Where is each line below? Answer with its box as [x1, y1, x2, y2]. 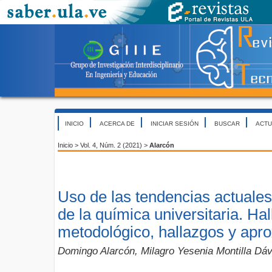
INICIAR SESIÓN [151, 120, 199, 127]
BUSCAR [214, 120, 240, 127]
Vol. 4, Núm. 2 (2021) [80, 141, 142, 149]
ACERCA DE [100, 120, 135, 127]
